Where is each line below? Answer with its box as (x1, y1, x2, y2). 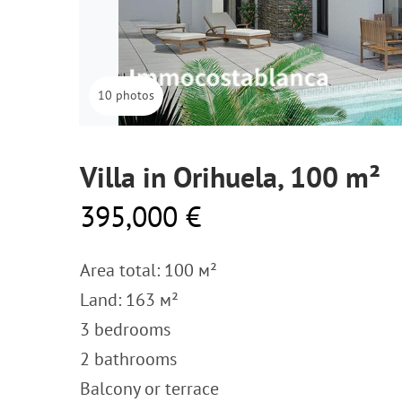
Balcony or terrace (80, 377, 219, 400)
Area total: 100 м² (80, 258, 217, 282)
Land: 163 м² (80, 288, 179, 311)
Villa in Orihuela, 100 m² (80, 158, 380, 196)
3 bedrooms (80, 318, 170, 341)
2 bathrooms (80, 347, 177, 371)
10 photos (98, 87, 154, 103)
